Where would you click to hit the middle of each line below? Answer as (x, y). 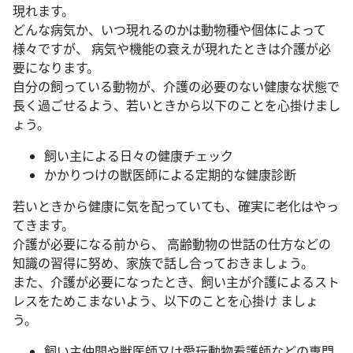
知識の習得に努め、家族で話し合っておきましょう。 (163, 263)
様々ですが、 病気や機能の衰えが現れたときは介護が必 (172, 48)
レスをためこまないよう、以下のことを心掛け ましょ (165, 301)
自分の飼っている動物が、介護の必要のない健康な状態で (176, 86)
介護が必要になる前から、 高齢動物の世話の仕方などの (172, 244)
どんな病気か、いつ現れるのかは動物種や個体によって (169, 30)
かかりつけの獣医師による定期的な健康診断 (170, 175)
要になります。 (56, 67)
